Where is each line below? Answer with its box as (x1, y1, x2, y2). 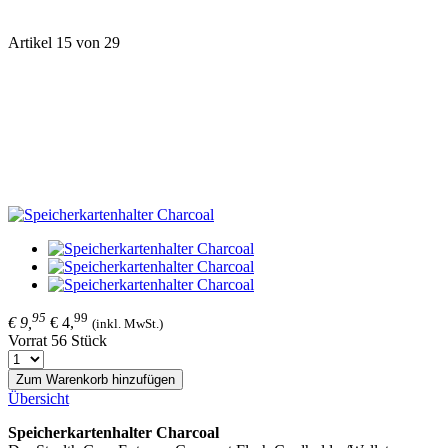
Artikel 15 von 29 (8, 33, 120, 51)
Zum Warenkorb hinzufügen (16, 372, 175, 388)
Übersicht (8, 390, 69, 408)
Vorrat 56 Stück (8, 332, 107, 350)
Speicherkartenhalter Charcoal (8, 424, 219, 442)
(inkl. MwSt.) (92, 316, 163, 332)
